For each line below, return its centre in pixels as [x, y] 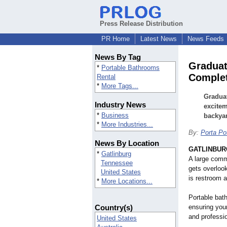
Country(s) [114, 208]
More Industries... [127, 125]
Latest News [159, 39]
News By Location [127, 143]
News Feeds [206, 39]
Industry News [120, 105]
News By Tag [118, 57]
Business [115, 116]
